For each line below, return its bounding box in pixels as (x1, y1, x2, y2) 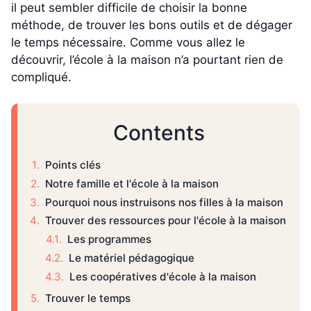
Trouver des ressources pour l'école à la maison (45, 214, 286, 228)
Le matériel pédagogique (69, 251, 194, 265)
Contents (112, 120, 205, 146)
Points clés (45, 158, 101, 172)
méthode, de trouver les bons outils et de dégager (11, 17, 292, 32)
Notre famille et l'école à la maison (45, 176, 219, 190)
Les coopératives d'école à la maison (69, 269, 256, 283)
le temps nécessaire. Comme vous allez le (11, 35, 245, 49)
